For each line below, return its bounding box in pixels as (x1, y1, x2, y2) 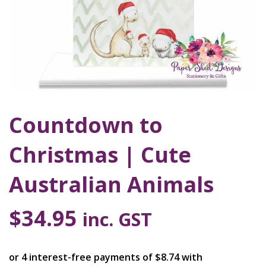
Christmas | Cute (9, 140, 191, 169)
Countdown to (9, 110, 163, 140)
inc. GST (83, 207, 152, 232)
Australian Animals (9, 170, 214, 199)
